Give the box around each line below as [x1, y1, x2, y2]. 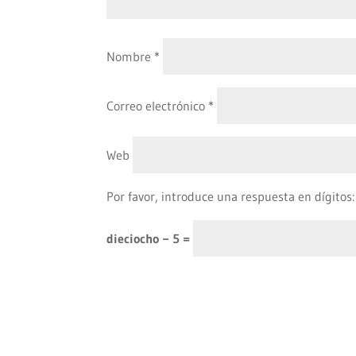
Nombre [106, 48, 155, 64]
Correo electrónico [106, 97, 209, 114]
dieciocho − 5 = [106, 230, 194, 246]
